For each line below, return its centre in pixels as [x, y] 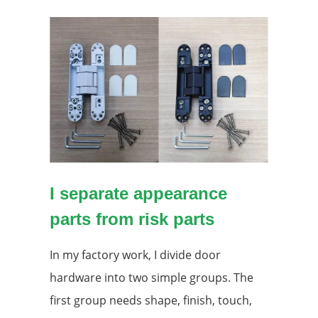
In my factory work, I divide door [135, 255]
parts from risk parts [132, 219]
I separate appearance [138, 194]
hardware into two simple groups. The [152, 278]
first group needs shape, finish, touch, [151, 301]
